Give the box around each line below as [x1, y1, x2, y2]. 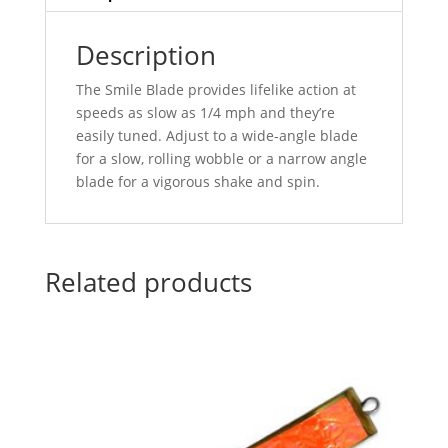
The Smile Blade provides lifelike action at [75, 79, 356, 99]
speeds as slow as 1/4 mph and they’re [75, 102, 335, 122]
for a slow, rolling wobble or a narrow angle [75, 148, 367, 168]
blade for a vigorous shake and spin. [75, 171, 320, 191]
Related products [44, 263, 252, 300]
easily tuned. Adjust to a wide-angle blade [75, 125, 358, 145]
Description [75, 36, 216, 73]
